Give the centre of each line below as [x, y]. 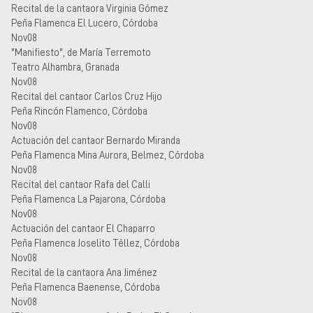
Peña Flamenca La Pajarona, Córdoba [88, 199]
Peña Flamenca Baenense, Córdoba [86, 287]
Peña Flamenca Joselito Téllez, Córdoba [95, 243]
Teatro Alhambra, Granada [65, 67]
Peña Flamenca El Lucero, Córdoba [85, 23]
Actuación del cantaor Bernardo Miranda [96, 140]
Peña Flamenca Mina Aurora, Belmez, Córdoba [108, 155]
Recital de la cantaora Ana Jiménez [84, 272]
